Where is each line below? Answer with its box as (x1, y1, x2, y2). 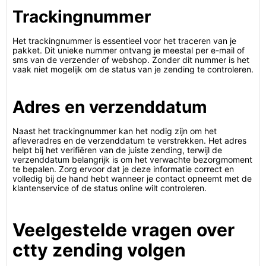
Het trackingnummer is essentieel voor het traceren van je (12, 36, 236, 46)
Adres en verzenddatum (12, 97, 207, 117)
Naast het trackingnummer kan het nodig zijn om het (12, 126, 217, 136)
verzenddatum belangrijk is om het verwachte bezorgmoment (12, 154, 252, 164)
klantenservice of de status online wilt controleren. (12, 183, 207, 193)
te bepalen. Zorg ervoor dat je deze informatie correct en (12, 164, 234, 174)
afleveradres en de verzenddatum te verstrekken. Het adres (12, 135, 246, 145)
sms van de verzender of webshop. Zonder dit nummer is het (12, 55, 249, 65)
